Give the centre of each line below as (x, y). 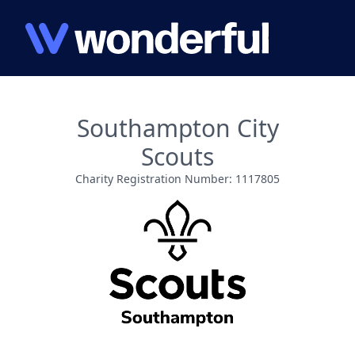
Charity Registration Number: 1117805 (177, 179)
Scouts (177, 157)
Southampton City (177, 128)
